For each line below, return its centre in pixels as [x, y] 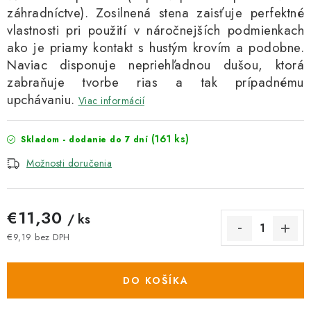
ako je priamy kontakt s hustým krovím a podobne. [155, 48]
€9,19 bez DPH [39, 237]
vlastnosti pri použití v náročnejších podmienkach [155, 30]
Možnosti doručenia [69, 163]
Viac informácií [111, 101]
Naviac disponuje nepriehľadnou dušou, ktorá [155, 65]
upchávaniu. [41, 100]
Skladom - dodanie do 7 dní [84, 140]
